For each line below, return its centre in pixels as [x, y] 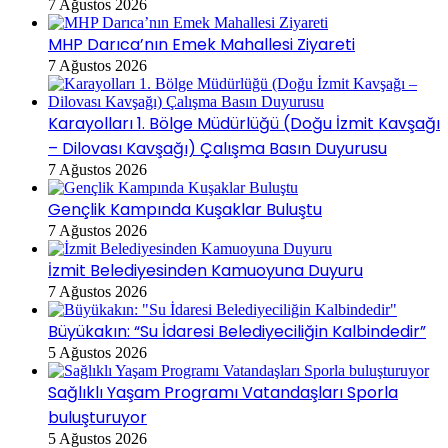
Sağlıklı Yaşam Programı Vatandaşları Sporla [223, 392]
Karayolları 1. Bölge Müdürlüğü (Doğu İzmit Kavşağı [244, 123]
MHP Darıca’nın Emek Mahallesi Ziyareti [201, 44]
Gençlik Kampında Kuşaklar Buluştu [185, 209]
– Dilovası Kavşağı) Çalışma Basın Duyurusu [217, 148]
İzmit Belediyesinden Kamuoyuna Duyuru [205, 270]
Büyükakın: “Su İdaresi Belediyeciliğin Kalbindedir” [237, 331]
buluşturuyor [97, 417]
